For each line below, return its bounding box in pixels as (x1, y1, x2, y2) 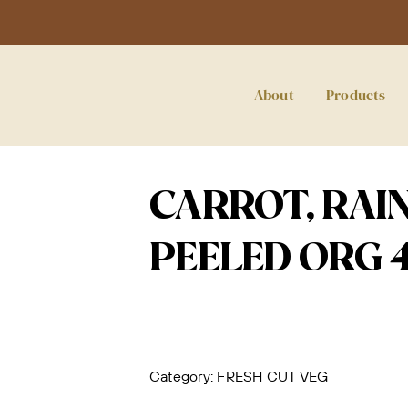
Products (325, 85, 386, 105)
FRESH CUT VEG (217, 367, 329, 385)
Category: (149, 367, 218, 385)
